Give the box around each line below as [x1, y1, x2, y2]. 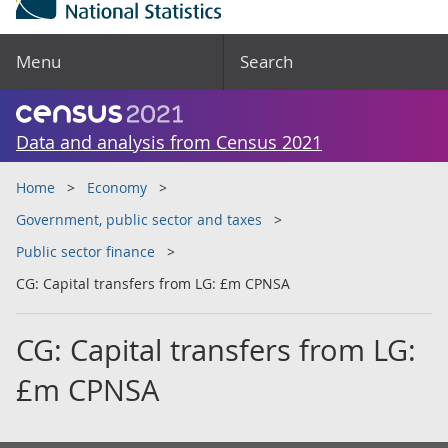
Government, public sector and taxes [16, 210, 262, 229]
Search [240, 50, 293, 73]
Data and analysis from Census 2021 [16, 130, 322, 154]
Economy [87, 178, 147, 197]
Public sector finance [16, 242, 155, 261]
